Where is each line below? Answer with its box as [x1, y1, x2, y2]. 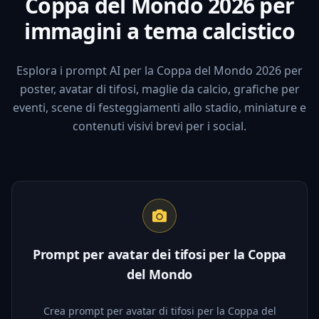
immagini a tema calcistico [24, 16, 295, 46]
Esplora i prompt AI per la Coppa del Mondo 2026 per [16, 62, 303, 78]
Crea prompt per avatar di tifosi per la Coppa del [43, 303, 276, 318]
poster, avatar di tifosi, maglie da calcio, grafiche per [19, 80, 300, 97]
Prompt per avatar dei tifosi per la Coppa [32, 245, 287, 263]
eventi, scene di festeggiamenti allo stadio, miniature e [13, 99, 306, 115]
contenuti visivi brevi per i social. [73, 117, 246, 134]
